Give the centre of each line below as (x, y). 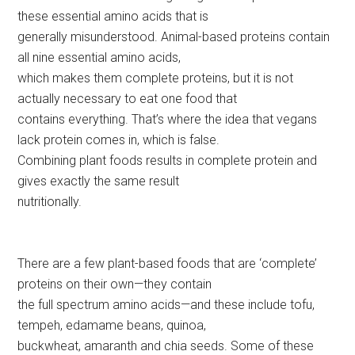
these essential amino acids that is (113, 17)
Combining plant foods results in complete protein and (168, 161)
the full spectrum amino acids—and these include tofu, (166, 305)
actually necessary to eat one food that (128, 99)
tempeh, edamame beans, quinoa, (112, 326)
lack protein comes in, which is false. (119, 140)
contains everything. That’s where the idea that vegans (168, 120)
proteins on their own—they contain (115, 284)
